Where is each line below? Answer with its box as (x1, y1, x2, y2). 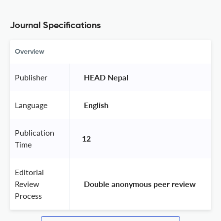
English (82, 100, 110, 110)
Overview (15, 48, 44, 55)
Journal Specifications (10, 21, 101, 30)
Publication (15, 127, 54, 137)
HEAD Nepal (82, 72, 130, 82)
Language (15, 100, 47, 110)
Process (15, 190, 42, 200)
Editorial (15, 167, 44, 177)
